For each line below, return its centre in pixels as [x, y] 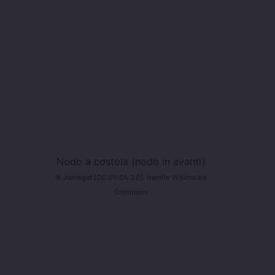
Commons [131, 192]
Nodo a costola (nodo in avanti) [131, 161]
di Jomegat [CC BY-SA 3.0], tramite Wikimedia [131, 177]
